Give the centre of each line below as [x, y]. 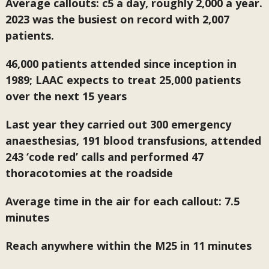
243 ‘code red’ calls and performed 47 [104, 157]
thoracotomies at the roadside [90, 173]
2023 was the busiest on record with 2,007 [117, 19]
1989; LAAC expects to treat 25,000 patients [123, 80]
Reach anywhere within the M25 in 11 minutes [128, 246]
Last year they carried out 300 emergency [118, 124]
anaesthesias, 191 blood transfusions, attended [133, 141]
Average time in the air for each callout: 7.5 [122, 201]
